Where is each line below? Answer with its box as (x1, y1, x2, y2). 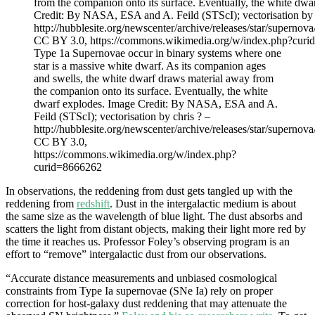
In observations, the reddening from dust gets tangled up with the (6, 184, 292, 197)
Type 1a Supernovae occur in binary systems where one (34, 46, 281, 59)
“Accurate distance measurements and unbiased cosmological (6, 271, 277, 284)
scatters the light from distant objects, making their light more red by (6, 222, 306, 235)
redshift (77, 197, 110, 210)
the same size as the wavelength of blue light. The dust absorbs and (6, 210, 302, 222)
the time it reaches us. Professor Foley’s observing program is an (6, 235, 290, 247)
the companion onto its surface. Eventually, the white (34, 84, 268, 97)
